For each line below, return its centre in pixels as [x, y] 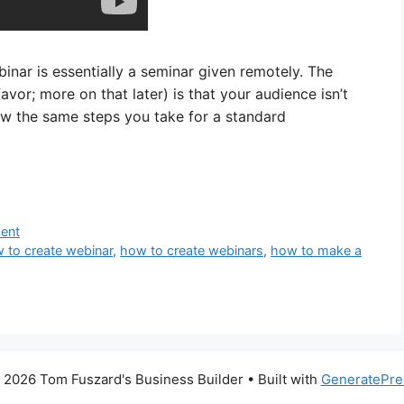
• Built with [282, 380]
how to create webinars [192, 251]
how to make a [317, 251]
